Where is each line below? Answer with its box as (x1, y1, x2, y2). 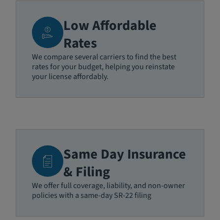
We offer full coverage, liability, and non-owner (32, 180, 185, 191)
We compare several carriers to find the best (32, 52, 176, 62)
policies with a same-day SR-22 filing (32, 190, 151, 201)
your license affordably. (32, 71, 109, 82)
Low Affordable (63, 16, 157, 35)
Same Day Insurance (63, 144, 186, 164)
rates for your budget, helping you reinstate (32, 61, 175, 72)
